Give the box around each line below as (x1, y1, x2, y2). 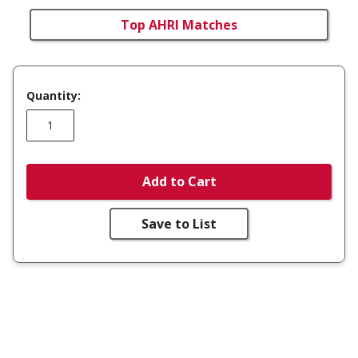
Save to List (141, 214, 217, 233)
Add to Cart (141, 173, 217, 191)
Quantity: (26, 87, 81, 103)
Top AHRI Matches (121, 15, 237, 34)
